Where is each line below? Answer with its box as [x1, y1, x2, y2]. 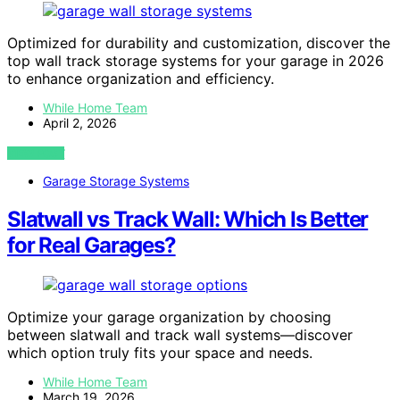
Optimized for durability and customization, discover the [7, 34, 390, 53]
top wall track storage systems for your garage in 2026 [7, 52, 384, 71]
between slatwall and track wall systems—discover [7, 326, 353, 345]
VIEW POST [7, 146, 65, 161]
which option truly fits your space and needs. [7, 344, 312, 362]
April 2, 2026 [43, 115, 117, 131]
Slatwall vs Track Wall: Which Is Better [7, 206, 369, 233]
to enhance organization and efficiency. [7, 70, 274, 88]
